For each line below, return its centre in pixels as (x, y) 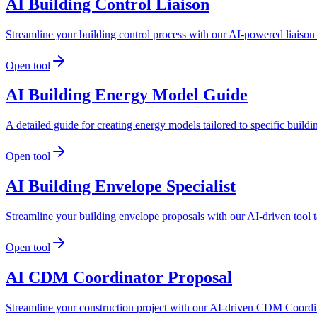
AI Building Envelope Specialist (121, 186)
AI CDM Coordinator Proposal (119, 278)
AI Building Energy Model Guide (127, 95)
